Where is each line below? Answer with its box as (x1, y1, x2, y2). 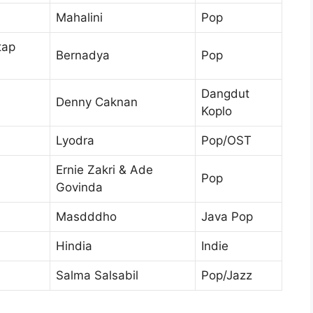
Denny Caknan (56, 95, 138, 110)
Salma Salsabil (56, 268, 138, 283)
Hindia (56, 239, 92, 254)
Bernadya (56, 48, 110, 63)
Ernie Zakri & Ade (56, 163, 153, 177)
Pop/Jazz (201, 268, 252, 283)
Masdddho (56, 210, 117, 224)
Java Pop (201, 210, 253, 224)
